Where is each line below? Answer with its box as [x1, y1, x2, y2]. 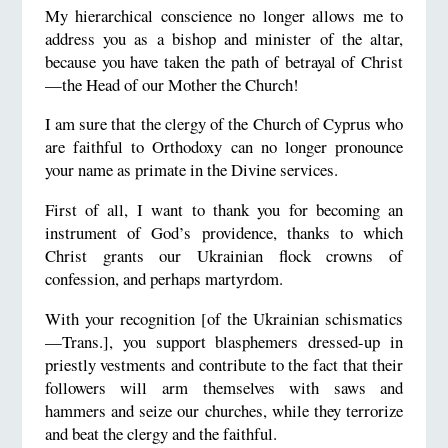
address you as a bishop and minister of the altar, [44, 26, 404, 50]
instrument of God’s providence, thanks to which [44, 221, 404, 245]
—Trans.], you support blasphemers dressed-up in [44, 329, 404, 353]
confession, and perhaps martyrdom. [44, 267, 283, 291]
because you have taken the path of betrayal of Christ [44, 49, 404, 73]
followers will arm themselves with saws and [44, 375, 404, 399]
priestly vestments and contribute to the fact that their [44, 352, 404, 376]
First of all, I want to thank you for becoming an [44, 198, 404, 222]
